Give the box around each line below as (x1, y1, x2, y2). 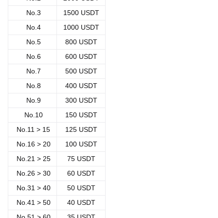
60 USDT (67, 169, 95, 178)
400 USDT (65, 82, 97, 90)
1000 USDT (63, 23, 99, 32)
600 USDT (65, 53, 97, 61)
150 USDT (65, 111, 97, 119)
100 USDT (65, 140, 97, 148)
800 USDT (65, 38, 97, 46)
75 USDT (67, 155, 95, 163)
